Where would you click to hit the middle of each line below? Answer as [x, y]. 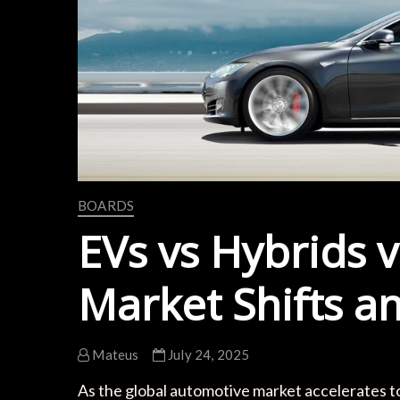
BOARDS [106, 205]
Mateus [114, 354]
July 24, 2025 [207, 354]
